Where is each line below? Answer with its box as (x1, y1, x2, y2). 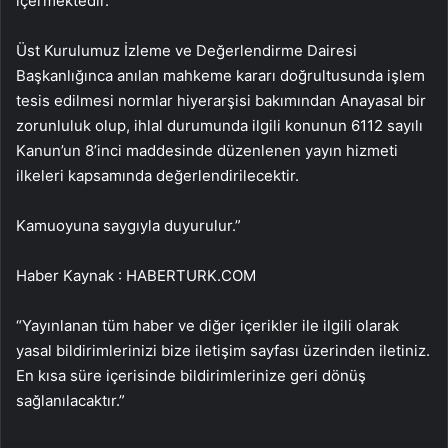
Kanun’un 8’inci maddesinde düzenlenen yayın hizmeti (16, 141, 398, 161)
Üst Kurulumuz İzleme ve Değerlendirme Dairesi (16, 41, 357, 61)
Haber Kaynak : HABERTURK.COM (16, 266, 256, 286)
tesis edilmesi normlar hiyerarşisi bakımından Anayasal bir (16, 91, 426, 111)
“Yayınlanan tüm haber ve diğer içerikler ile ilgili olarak (16, 316, 399, 336)
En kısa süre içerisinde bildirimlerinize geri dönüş (16, 366, 366, 386)
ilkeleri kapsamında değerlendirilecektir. (16, 166, 299, 186)
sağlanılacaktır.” (16, 391, 125, 411)
